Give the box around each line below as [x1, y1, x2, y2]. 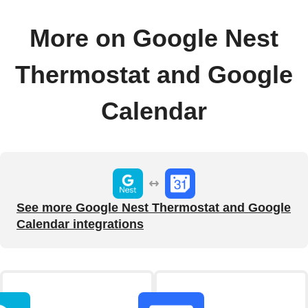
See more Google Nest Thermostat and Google [16, 201, 291, 215]
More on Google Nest [30, 25, 278, 53]
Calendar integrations [16, 217, 144, 232]
